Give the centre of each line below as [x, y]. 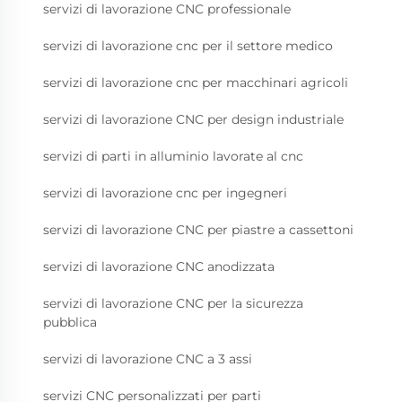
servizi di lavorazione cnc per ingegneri [165, 193]
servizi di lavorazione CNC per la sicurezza [173, 304]
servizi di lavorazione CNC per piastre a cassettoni [198, 230]
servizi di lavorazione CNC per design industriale [193, 120]
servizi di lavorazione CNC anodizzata [159, 267]
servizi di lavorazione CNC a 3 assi [148, 359]
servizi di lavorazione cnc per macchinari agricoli [196, 83]
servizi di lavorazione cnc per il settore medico [188, 46]
